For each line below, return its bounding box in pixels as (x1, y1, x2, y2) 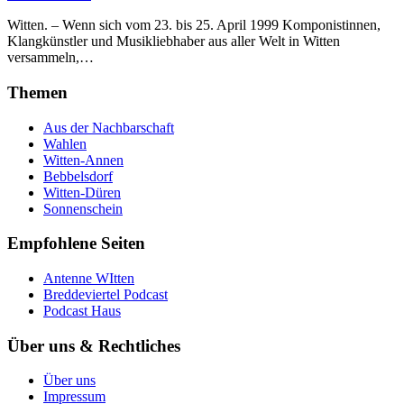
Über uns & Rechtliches (7, 335, 180, 355)
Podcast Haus (43, 303, 121, 318)
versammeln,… (7, 50, 94, 66)
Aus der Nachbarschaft (43, 119, 174, 135)
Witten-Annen (43, 151, 124, 168)
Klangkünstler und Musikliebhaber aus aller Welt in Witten (7, 33, 340, 50)
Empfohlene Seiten (7, 234, 145, 253)
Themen (7, 82, 68, 102)
